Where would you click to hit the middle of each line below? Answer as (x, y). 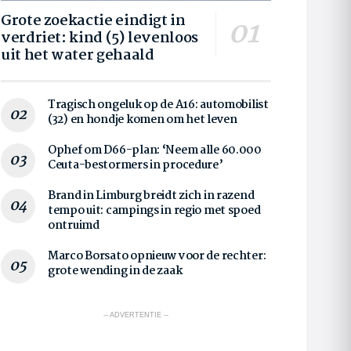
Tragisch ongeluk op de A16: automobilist (158, 105)
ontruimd (74, 225)
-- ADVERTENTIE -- (136, 315)
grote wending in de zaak (115, 271)
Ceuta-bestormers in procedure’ (136, 165)
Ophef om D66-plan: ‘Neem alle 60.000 (155, 150)
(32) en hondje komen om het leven (143, 119)
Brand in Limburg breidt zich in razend (151, 195)
